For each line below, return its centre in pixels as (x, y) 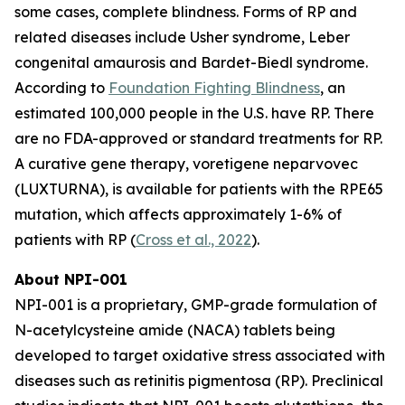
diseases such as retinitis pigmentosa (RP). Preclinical (199, 381)
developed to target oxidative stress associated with (200, 355)
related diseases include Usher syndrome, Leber (182, 37)
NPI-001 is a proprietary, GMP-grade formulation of (196, 305)
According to (61, 88)
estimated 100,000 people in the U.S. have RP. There (194, 113)
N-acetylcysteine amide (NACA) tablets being (175, 330)
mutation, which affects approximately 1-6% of (178, 214)
